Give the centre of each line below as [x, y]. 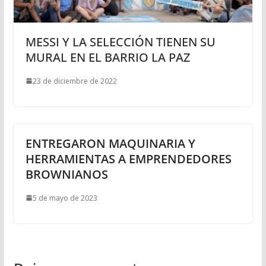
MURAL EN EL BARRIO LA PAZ [107, 57]
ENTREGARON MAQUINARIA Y [110, 143]
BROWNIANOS [66, 174]
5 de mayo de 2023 [65, 198]
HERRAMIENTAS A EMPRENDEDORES [128, 159]
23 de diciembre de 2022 [75, 81]
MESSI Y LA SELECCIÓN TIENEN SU [120, 42]
